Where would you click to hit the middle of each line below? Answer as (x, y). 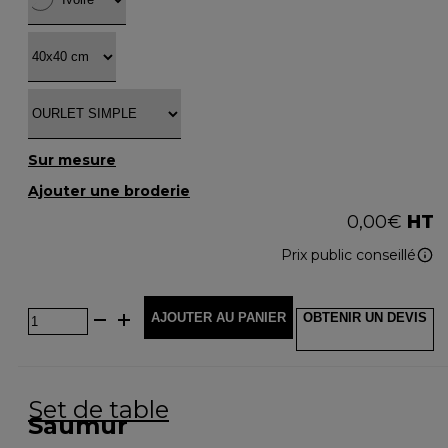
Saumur (78, 425)
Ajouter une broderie (109, 190)
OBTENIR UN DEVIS (365, 317)
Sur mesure (72, 159)
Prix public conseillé (348, 254)
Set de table (98, 409)
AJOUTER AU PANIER (218, 317)
